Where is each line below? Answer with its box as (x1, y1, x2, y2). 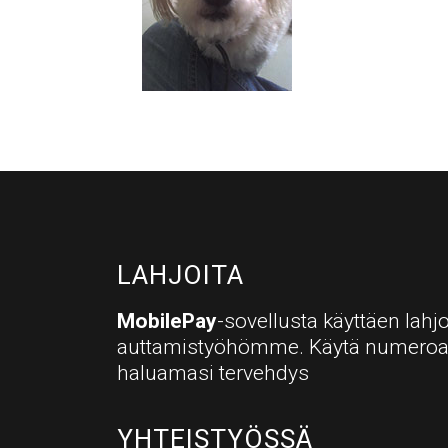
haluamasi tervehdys (117, 361, 309, 385)
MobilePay (117, 309, 217, 333)
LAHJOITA (117, 260, 244, 290)
